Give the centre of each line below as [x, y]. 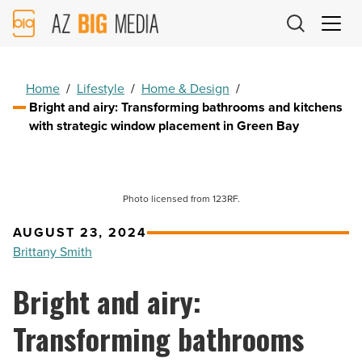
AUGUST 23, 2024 [80, 233]
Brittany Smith [53, 252]
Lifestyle [101, 89]
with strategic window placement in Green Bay [164, 126]
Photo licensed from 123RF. [181, 199]
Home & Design [186, 89]
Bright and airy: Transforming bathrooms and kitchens [186, 107]
